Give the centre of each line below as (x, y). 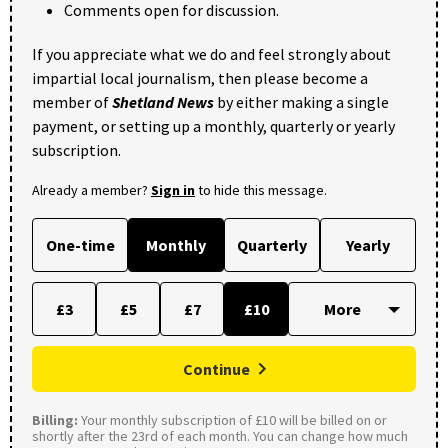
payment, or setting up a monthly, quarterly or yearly (213, 125)
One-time (80, 244)
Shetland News (163, 101)
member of (72, 101)
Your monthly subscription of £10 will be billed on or (232, 419)
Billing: (55, 419)
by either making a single (301, 101)
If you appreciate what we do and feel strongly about (211, 53)
